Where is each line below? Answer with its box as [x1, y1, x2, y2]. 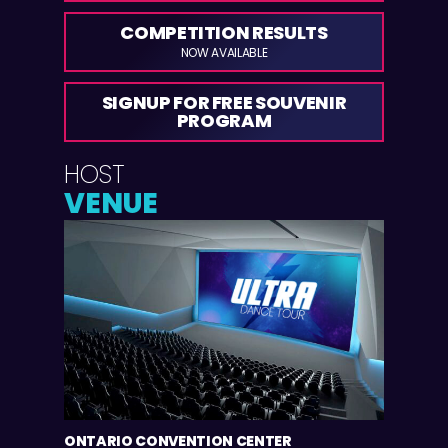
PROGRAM [176, 107, 272, 133]
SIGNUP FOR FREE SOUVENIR [101, 89, 347, 115]
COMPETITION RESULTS [120, 19, 328, 45]
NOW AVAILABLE [180, 43, 268, 61]
